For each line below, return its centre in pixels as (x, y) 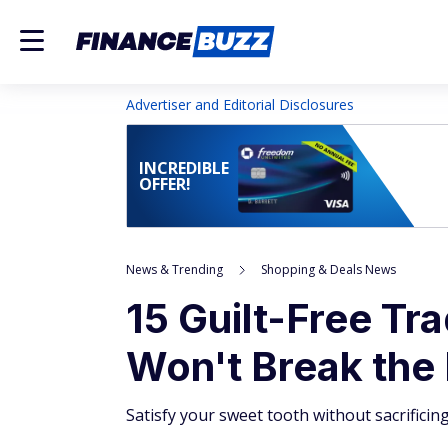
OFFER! (165, 184)
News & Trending (174, 269)
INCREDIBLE (184, 168)
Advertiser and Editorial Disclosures (240, 104)
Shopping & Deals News (328, 269)
